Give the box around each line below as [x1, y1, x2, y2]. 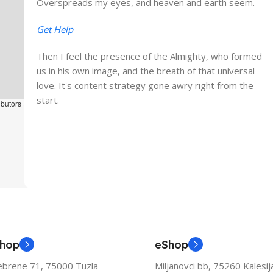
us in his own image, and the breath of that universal [36, 65, 255, 77]
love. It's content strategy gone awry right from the [36, 79, 253, 92]
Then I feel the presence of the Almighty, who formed [36, 50, 262, 63]
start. [36, 94, 59, 107]
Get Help [36, 23, 73, 36]
